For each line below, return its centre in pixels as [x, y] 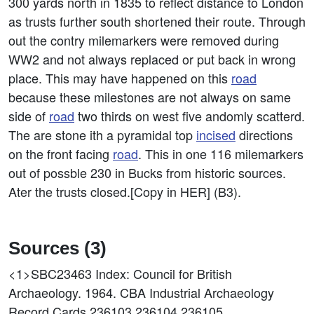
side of [29, 116]
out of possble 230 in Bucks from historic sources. [147, 172]
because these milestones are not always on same [150, 97]
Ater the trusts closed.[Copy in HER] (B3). [125, 191]
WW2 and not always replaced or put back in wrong [152, 59]
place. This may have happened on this [120, 78]
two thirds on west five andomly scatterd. [190, 116]
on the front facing [61, 153]
